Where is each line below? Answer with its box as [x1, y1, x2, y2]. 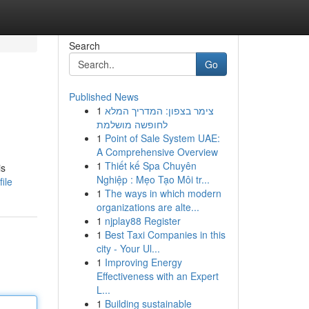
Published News [68, 90, 139, 103]
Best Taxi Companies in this [104, 228, 226, 241]
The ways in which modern [104, 186, 221, 200]
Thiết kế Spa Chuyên [104, 159, 197, 172]
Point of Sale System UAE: [104, 131, 220, 145]
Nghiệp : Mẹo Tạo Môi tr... [96, 172, 210, 186]
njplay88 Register [104, 214, 181, 228]
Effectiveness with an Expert [96, 269, 219, 283]
